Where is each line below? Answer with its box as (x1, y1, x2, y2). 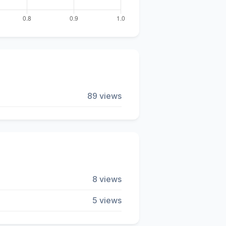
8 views (92, 174, 122, 185)
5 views (92, 195, 122, 206)
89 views (87, 91, 122, 101)
